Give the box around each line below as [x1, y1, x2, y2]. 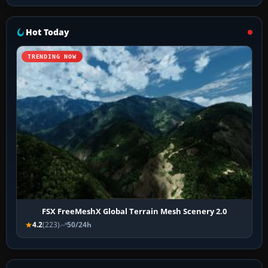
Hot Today [26, 26, 69, 38]
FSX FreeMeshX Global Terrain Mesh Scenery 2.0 [42, 206, 227, 217]
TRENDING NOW [28, 53, 77, 60]
